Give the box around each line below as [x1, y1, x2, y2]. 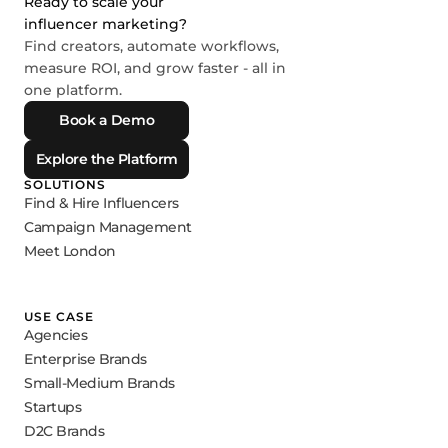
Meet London [24, 241, 116, 260]
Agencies [24, 325, 88, 344]
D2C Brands [24, 421, 105, 440]
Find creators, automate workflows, [24, 36, 279, 55]
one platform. [24, 80, 122, 99]
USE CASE [24, 309, 94, 325]
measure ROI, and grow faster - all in [24, 58, 286, 77]
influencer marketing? [24, 14, 187, 33]
